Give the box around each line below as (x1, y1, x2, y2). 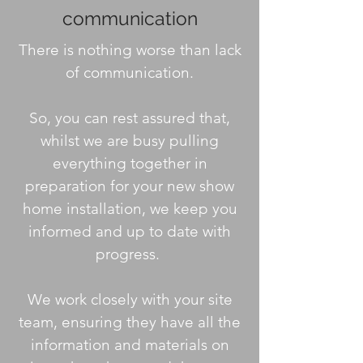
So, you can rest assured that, (29, 109, 230, 127)
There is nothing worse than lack (18, 41, 241, 59)
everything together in (52, 154, 207, 173)
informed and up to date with (28, 222, 231, 241)
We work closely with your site (27, 290, 233, 309)
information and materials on (30, 335, 229, 354)
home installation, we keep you (22, 199, 237, 218)
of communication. (66, 63, 194, 82)
